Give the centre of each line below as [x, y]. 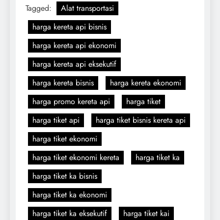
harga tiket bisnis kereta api [141, 120]
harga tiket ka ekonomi [70, 194]
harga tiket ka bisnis [65, 176]
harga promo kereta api [71, 101]
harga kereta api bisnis [69, 27]
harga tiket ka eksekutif [70, 213]
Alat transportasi [87, 8]
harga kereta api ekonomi [74, 45]
